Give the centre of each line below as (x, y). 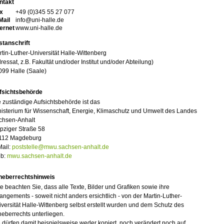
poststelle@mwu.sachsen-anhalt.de (60, 147)
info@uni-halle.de (39, 20)
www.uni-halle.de (39, 28)
